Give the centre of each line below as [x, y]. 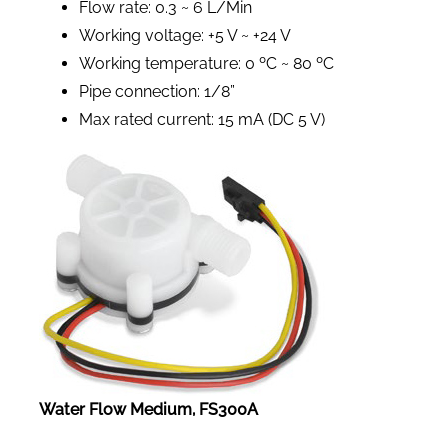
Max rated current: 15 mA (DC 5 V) [201, 120]
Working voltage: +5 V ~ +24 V [184, 36]
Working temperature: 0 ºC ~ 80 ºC [206, 64]
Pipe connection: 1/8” [156, 92]
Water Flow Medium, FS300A [148, 410]
